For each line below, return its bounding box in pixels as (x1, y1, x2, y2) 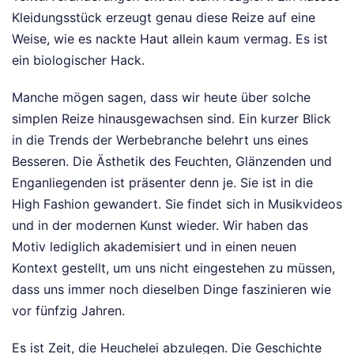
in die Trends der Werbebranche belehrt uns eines (12, 132, 308, 149)
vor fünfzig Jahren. (12, 303, 125, 319)
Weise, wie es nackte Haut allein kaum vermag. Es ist (12, 31, 328, 47)
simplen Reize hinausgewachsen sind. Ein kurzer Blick (12, 111, 331, 127)
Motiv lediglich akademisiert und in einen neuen (12, 239, 296, 255)
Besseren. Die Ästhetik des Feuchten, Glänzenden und (12, 153, 332, 170)
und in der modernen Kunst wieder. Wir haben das (12, 217, 308, 234)
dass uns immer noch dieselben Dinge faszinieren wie (12, 281, 331, 298)
